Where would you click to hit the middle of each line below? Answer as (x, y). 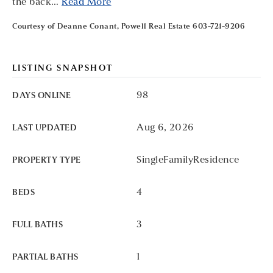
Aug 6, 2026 (165, 128)
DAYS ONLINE (42, 96)
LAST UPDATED (44, 128)
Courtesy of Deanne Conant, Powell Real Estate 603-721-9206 (129, 27)
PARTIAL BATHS (45, 257)
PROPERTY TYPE (47, 161)
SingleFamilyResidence (188, 160)
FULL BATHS (37, 225)
